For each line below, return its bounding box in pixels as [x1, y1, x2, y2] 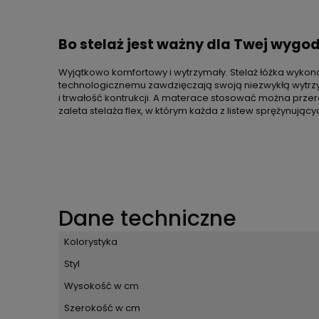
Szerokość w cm [64, 301, 140, 315]
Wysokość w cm [64, 279, 139, 293]
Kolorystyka [64, 235, 117, 249]
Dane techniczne [58, 204, 236, 234]
